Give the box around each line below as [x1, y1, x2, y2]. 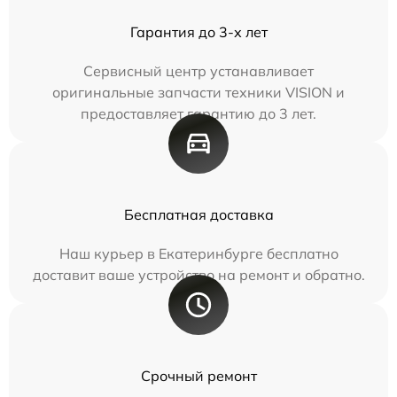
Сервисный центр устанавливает [83, 61, 314, 80]
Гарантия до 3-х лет [129, 22, 268, 41]
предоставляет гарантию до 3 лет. [81, 104, 316, 122]
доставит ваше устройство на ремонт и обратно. [32, 265, 365, 284]
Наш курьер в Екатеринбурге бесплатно [58, 244, 339, 262]
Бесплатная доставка [123, 205, 274, 223]
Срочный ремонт [140, 366, 257, 385]
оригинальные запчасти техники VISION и [52, 82, 345, 101]
